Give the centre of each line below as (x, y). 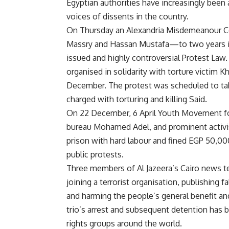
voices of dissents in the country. (128, 16)
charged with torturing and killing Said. (137, 99)
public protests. (95, 154)
